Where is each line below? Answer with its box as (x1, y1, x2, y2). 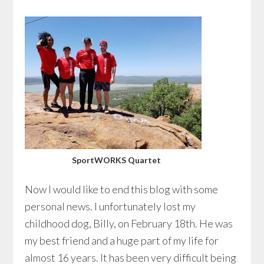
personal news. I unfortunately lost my (25, 200, 196, 213)
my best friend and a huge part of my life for (25, 234, 219, 247)
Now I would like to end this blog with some (25, 183, 219, 196)
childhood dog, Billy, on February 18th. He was (25, 217, 233, 230)
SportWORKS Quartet (71, 155, 161, 165)
